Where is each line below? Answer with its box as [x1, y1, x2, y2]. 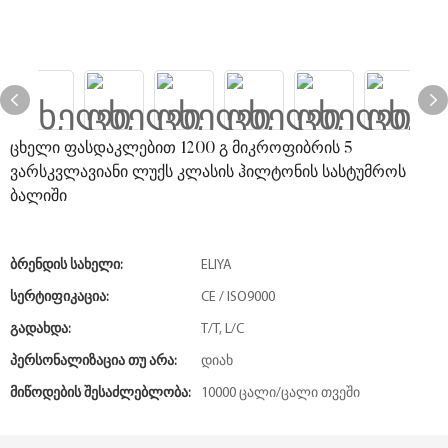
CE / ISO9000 [201, 290, 275, 305]
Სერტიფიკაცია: [10, 290, 109, 305]
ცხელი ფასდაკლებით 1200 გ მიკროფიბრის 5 [10, 141, 353, 157]
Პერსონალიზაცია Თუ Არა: [10, 354, 177, 369]
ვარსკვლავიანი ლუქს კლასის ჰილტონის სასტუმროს [10, 165, 406, 181]
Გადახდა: [10, 322, 71, 337]
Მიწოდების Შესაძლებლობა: [10, 386, 191, 401]
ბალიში [10, 189, 67, 205]
